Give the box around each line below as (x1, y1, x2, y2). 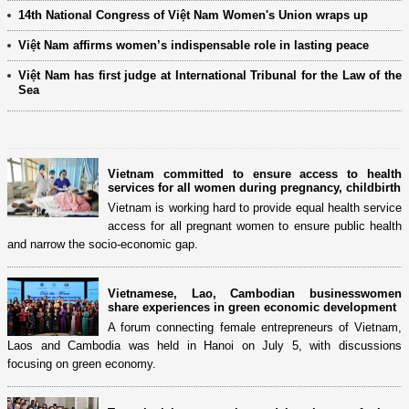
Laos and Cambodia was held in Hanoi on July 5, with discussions (7, 338, 402, 352)
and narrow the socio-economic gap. (7, 236, 198, 251)
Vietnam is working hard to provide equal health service (108, 200, 402, 215)
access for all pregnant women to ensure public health (108, 218, 402, 233)
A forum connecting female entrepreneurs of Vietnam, (108, 320, 402, 334)
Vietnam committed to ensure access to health (108, 166, 402, 181)
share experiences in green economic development (108, 299, 396, 314)
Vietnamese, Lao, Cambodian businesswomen (108, 286, 402, 300)
